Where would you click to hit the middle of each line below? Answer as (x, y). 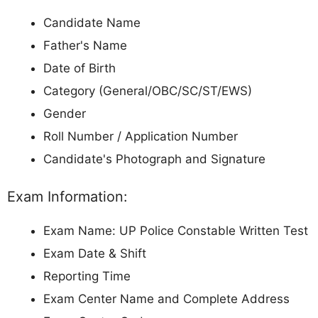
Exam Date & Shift (95, 253)
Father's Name (85, 46)
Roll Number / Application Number (141, 137)
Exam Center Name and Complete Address (166, 298)
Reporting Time (87, 276)
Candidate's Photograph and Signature (154, 159)
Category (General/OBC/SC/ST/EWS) (148, 91)
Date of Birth (79, 68)
